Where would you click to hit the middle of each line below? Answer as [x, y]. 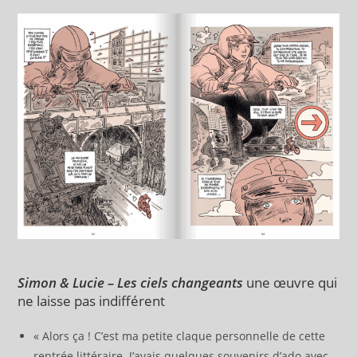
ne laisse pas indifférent [92, 300]
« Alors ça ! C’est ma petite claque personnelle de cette [180, 335]
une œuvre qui [292, 282]
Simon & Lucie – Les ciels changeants [132, 282]
